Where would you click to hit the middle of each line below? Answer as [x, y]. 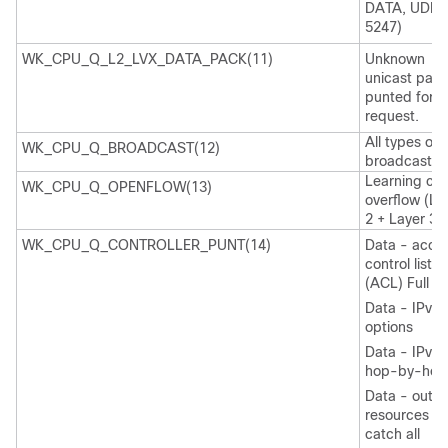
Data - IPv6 [402, 352]
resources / [402, 415]
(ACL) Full [397, 283]
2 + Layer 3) [403, 219]
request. [392, 116]
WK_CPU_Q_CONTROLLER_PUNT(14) [146, 245]
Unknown [395, 59]
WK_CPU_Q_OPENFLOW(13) [117, 187]
